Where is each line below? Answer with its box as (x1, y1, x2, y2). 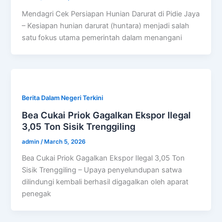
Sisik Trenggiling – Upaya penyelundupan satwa (22, 165, 182, 174)
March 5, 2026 (44, 138, 86, 145)
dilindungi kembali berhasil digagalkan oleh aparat (22, 177, 189, 186)
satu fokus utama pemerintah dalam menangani (22, 33, 182, 43)
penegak (22, 189, 52, 198)
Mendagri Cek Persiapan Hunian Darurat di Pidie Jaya (22, 9, 200, 19)
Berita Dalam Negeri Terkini (22, 94, 104, 102)
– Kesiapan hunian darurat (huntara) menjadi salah (22, 21, 190, 31)
